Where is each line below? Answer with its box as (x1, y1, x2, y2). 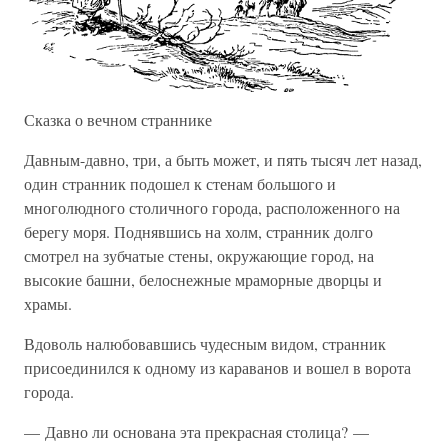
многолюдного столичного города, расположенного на (24, 197, 400, 219)
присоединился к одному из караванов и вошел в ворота (24, 357, 411, 379)
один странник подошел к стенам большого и (24, 173, 336, 195)
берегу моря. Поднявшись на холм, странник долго (24, 221, 373, 243)
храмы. (24, 293, 72, 315)
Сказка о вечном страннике (24, 109, 212, 131)
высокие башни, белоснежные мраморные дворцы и (24, 269, 382, 291)
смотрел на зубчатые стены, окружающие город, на (24, 245, 374, 267)
